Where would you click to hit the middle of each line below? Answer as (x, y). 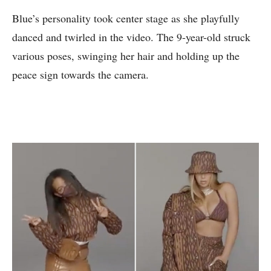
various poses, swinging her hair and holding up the (126, 56)
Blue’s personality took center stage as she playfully (126, 18)
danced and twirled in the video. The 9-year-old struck (131, 37)
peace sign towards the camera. (80, 75)
